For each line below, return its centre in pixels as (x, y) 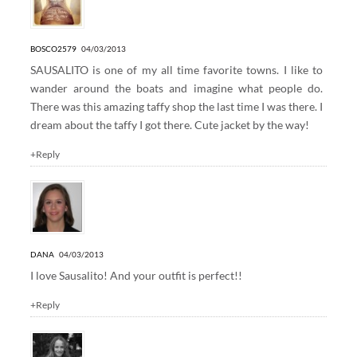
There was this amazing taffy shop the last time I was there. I (177, 107)
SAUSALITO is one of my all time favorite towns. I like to (177, 70)
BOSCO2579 (53, 49)
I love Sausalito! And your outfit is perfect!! (136, 276)
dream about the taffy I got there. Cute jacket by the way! (169, 125)
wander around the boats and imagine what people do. (177, 88)
